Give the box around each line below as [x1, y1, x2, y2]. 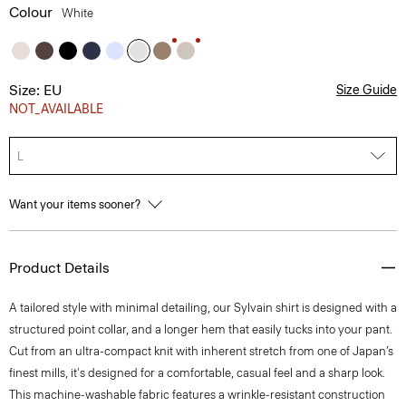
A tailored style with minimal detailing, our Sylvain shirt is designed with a [9, 301, 397, 314]
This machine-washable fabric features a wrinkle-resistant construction [9, 388, 385, 401]
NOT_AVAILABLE [9, 101, 103, 117]
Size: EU [9, 82, 62, 99]
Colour [9, 4, 53, 21]
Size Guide [336, 82, 397, 98]
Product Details [9, 259, 110, 276]
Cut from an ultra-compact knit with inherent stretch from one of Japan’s [9, 344, 393, 358]
